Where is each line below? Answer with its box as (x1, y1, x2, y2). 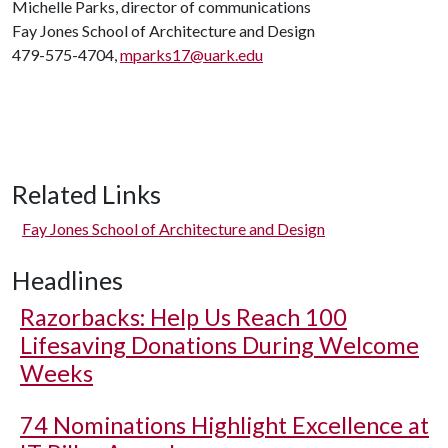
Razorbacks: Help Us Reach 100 (20, 303, 347, 331)
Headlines (12, 265, 123, 295)
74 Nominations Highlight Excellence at (20, 411, 429, 439)
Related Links (12, 179, 161, 209)
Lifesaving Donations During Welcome (20, 331, 419, 359)
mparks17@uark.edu (120, 45, 263, 64)
